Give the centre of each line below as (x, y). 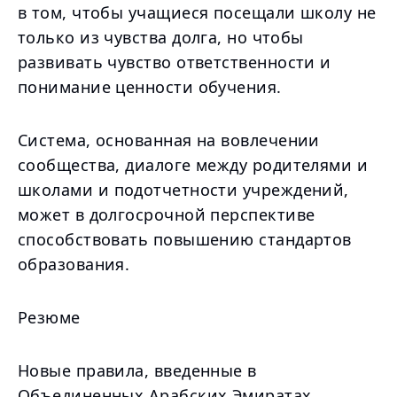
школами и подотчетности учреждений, (183, 190)
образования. (74, 264)
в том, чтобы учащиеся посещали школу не (197, 12)
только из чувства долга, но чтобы (161, 37)
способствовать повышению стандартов (185, 239)
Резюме (49, 317)
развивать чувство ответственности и (175, 62)
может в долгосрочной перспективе (167, 214)
